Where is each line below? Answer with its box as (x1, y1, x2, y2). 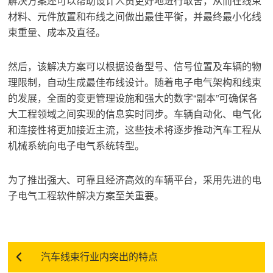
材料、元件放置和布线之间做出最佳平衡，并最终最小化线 (8, 9, 262, 24)
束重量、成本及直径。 (8, 25, 106, 40)
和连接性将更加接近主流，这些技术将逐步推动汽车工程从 (8, 122, 262, 137)
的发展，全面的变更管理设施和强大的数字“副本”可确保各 (8, 91, 258, 105)
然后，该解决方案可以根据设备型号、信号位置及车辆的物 (8, 59, 262, 74)
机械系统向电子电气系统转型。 (8, 138, 145, 153)
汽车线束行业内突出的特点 (41, 252, 158, 263)
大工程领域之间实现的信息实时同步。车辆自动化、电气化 (8, 107, 262, 121)
